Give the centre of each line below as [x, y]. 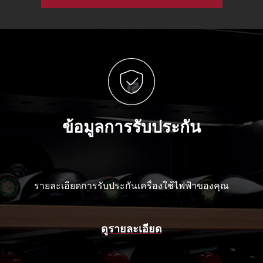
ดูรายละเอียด [131, 229]
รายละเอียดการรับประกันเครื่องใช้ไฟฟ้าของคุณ [131, 186]
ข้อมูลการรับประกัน [131, 127]
